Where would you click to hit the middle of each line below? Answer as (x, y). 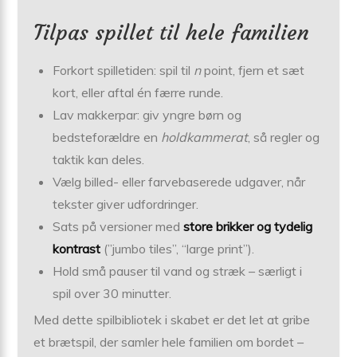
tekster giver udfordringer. (126, 204)
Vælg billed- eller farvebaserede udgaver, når (179, 181)
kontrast (77, 248)
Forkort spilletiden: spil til (124, 70)
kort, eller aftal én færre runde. (138, 92)
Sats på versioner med (118, 226)
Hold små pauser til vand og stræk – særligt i (178, 271)
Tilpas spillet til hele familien (172, 32)
